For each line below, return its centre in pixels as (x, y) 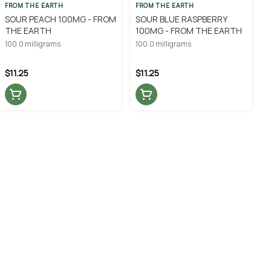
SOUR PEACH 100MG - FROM (60, 19)
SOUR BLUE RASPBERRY (181, 19)
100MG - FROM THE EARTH (189, 30)
